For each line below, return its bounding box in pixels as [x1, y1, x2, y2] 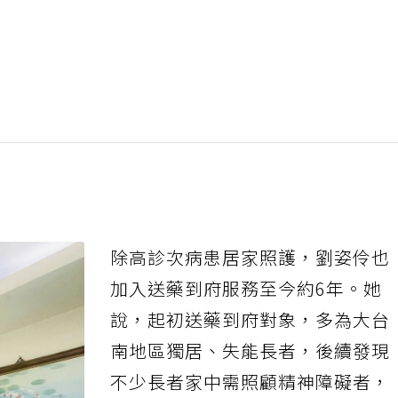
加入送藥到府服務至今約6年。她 [113, 286, 386, 313]
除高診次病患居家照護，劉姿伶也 [113, 255, 394, 282]
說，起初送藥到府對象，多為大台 [113, 317, 394, 345]
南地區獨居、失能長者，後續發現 [113, 349, 394, 376]
